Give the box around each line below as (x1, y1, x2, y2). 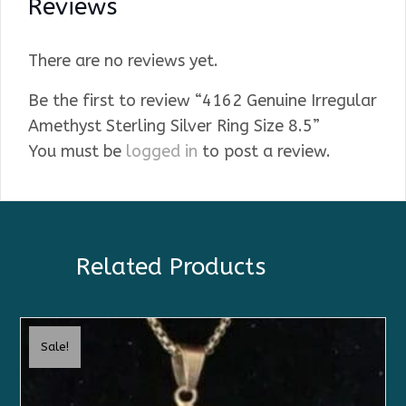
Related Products (76, 253, 266, 282)
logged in (126, 141, 198, 162)
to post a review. (198, 141, 331, 162)
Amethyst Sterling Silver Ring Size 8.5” (28, 116, 320, 137)
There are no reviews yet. (28, 51, 218, 72)
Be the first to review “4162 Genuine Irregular (28, 91, 377, 111)
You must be (28, 141, 126, 162)
